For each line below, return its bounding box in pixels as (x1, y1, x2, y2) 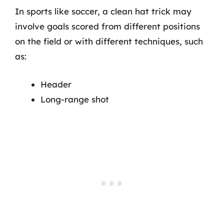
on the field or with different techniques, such (15, 36, 203, 46)
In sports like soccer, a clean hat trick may (15, 6, 191, 16)
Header (40, 78, 71, 89)
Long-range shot (40, 93, 109, 104)
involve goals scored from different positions (15, 21, 200, 31)
